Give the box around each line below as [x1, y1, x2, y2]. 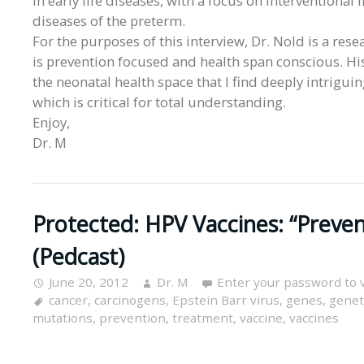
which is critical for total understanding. [32, 93, 286, 112]
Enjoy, [32, 113, 70, 132]
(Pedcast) [32, 240, 124, 271]
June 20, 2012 [49, 273, 128, 290]
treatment [172, 309, 233, 326]
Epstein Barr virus [172, 291, 279, 308]
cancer [49, 291, 88, 308]
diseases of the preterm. [32, 11, 185, 31]
